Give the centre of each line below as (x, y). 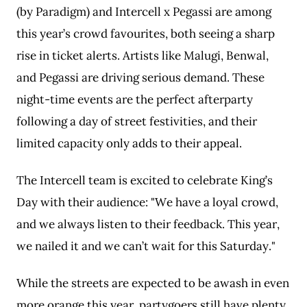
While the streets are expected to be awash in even (153, 283)
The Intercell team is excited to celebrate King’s (145, 180)
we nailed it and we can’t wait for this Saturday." (146, 246)
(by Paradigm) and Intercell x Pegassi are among (144, 12)
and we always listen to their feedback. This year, (148, 224)
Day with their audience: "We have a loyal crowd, (147, 202)
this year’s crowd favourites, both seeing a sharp (146, 34)
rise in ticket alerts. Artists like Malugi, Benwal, (143, 56)
